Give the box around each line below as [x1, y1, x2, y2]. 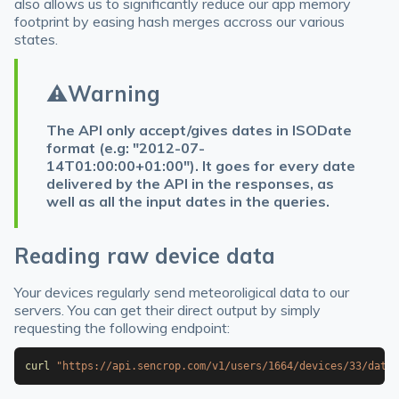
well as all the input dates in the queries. [46, 192, 330, 210]
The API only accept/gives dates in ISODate [46, 121, 352, 139]
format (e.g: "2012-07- [46, 139, 205, 157]
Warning [68, 80, 160, 107]
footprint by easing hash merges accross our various [14, 12, 345, 30]
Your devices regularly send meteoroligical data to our [14, 283, 349, 301]
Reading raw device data [14, 242, 275, 269]
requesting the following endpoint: [14, 319, 230, 337]
